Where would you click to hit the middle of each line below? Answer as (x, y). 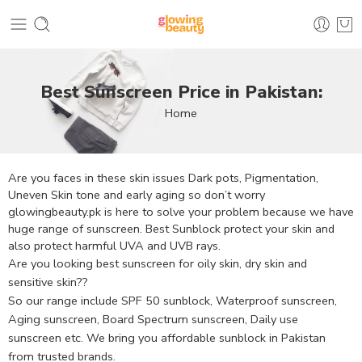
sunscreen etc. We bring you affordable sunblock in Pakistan (167, 338)
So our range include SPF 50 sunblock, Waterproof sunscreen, (173, 301)
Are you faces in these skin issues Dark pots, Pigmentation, (163, 178)
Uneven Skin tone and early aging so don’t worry (137, 195)
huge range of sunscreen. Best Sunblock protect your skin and (171, 229)
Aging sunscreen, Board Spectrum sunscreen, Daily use (153, 319)
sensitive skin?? (48, 282)
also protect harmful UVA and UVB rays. (114, 246)
